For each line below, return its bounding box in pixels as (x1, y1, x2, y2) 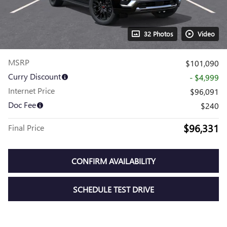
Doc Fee (8, 99, 36, 110)
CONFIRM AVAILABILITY (71, 156, 156, 167)
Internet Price (8, 85, 55, 96)
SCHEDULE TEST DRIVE (73, 183, 154, 195)
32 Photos (144, 29, 173, 38)
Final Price (8, 122, 44, 133)
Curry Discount (8, 71, 61, 82)
